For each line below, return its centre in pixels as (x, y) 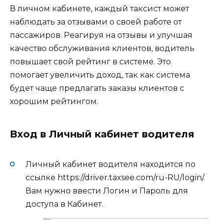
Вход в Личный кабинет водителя (102, 134)
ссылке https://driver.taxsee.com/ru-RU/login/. (115, 178)
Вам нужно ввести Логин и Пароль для (107, 191)
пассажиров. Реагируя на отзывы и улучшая (101, 35)
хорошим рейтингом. (54, 101)
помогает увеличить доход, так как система (100, 75)
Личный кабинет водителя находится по (110, 164)
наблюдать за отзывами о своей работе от (96, 22)
